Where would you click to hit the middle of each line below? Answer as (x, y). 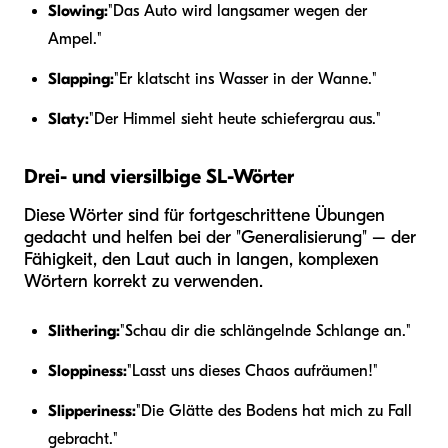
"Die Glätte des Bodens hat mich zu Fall (274, 410)
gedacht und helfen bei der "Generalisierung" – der (220, 237)
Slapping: (81, 78)
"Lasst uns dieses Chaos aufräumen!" (252, 370)
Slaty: (68, 118)
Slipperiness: (92, 410)
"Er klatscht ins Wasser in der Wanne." (245, 78)
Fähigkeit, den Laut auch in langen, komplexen (201, 259)
